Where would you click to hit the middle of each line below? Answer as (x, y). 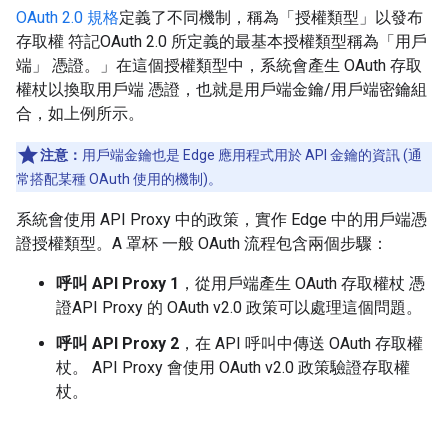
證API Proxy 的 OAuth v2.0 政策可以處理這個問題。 (239, 307)
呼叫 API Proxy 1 (117, 283)
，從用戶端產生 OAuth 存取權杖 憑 (302, 283)
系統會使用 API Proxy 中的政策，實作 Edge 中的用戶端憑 (221, 219)
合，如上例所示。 (80, 113)
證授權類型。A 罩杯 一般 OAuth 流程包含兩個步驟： (202, 243)
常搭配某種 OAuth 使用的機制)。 (119, 179)
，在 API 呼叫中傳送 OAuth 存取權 (301, 343)
